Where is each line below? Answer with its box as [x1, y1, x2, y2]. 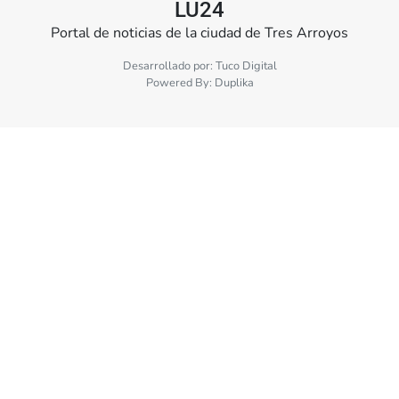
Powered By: [145, 75, 215, 92]
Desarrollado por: [122, 58, 216, 75]
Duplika [214, 75, 254, 92]
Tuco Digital [215, 58, 277, 75]
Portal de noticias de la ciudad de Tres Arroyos [51, 23, 348, 44]
